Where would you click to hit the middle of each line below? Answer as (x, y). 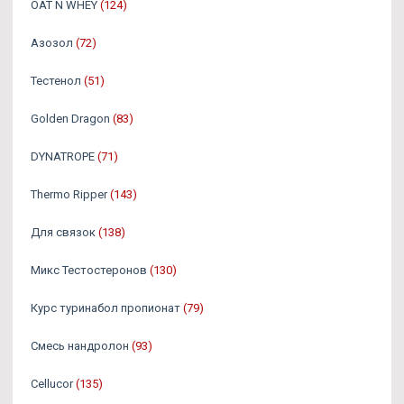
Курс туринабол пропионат (106, 308)
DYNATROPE (64, 156)
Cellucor (52, 384)
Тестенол (56, 81)
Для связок (63, 232)
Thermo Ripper (69, 194)
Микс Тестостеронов (89, 270)
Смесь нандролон (80, 346)
